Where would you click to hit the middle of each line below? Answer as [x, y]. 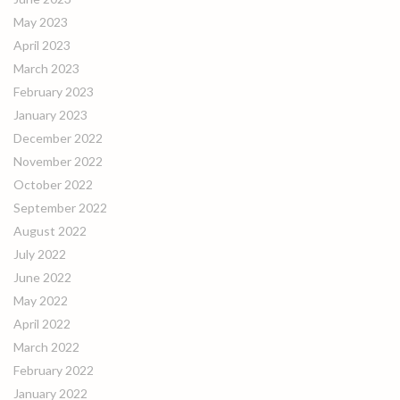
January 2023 [50, 115]
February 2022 [54, 370]
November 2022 [58, 161]
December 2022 [58, 138]
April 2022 [42, 324]
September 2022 [60, 208]
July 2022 [40, 254]
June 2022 [42, 277]
